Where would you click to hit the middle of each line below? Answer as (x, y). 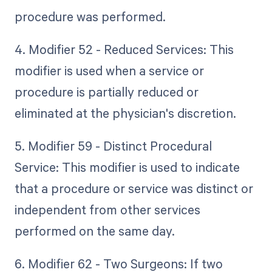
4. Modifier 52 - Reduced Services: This (124, 49)
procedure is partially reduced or (106, 92)
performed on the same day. (94, 231)
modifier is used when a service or (109, 71)
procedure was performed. (90, 17)
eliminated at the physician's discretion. (125, 113)
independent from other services (107, 210)
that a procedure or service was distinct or (134, 189)
